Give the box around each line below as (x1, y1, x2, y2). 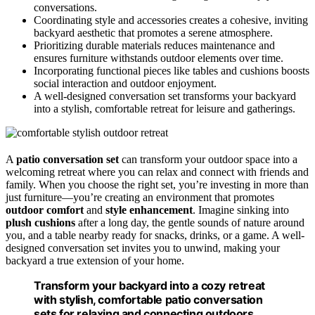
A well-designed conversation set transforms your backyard (34, 90, 296, 103)
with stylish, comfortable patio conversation (34, 292, 263, 307)
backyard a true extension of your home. (6, 255, 184, 267)
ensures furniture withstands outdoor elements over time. (34, 52, 283, 65)
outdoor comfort (6, 204, 84, 217)
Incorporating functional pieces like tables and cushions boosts (34, 65, 309, 77)
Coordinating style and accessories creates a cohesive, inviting (34, 14, 308, 27)
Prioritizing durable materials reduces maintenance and (34, 39, 275, 52)
